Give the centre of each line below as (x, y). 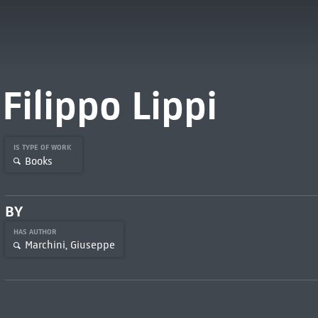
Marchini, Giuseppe (70, 245)
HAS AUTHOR (36, 231)
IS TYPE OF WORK (43, 147)
